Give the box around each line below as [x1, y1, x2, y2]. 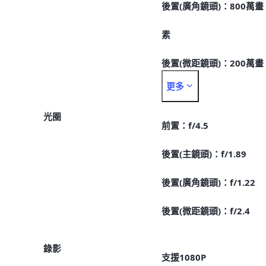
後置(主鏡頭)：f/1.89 [161, 148, 246, 160]
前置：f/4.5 [161, 119, 208, 132]
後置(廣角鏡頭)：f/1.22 [161, 176, 255, 189]
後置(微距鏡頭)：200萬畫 [161, 57, 264, 69]
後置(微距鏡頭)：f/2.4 [161, 205, 250, 217]
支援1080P [161, 251, 206, 263]
